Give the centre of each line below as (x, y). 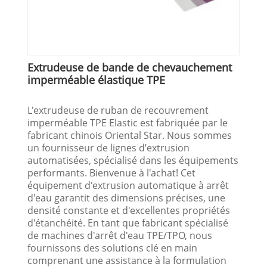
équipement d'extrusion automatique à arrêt (128, 185)
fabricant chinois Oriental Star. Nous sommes (130, 135)
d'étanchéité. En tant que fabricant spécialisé (128, 223)
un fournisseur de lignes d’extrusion (109, 148)
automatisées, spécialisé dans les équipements (133, 160)
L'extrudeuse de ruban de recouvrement (118, 110)
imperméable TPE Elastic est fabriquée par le (128, 122)
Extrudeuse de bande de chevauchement (130, 67)
